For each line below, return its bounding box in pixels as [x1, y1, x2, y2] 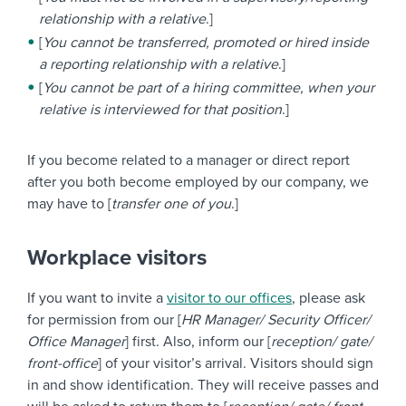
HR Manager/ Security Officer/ [181, 311, 371, 329]
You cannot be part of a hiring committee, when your [43, 79, 374, 97]
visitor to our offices [167, 289, 292, 307]
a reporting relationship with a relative [39, 55, 278, 73]
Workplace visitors [27, 245, 207, 271]
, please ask [292, 289, 365, 307]
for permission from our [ [27, 311, 181, 329]
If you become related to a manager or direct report [27, 151, 350, 169]
